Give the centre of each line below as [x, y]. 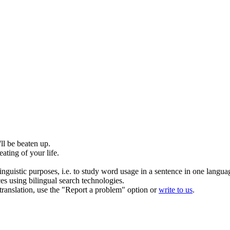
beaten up [33, 144]
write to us [176, 190]
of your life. [39, 153]
